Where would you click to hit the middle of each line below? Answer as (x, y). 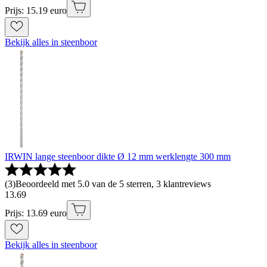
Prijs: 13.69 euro (36, 213)
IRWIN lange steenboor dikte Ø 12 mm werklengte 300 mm (118, 157)
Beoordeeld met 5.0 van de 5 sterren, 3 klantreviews (113, 184)
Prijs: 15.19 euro (36, 11)
